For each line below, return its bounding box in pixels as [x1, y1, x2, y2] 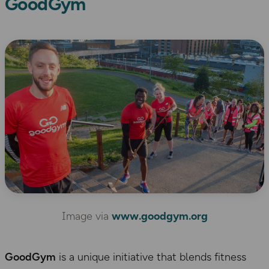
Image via [61, 209, 112, 223]
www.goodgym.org [111, 209, 208, 223]
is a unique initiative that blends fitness [56, 250, 246, 264]
